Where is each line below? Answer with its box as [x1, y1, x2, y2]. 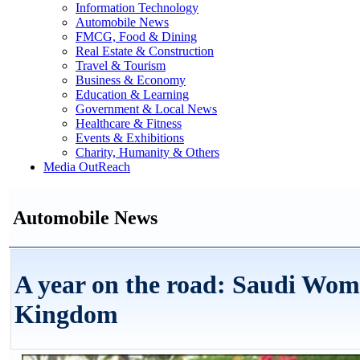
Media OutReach [43, 160, 130, 174]
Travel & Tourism [76, 59, 166, 72]
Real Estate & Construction [76, 44, 214, 58]
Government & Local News [76, 102, 217, 116]
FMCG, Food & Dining [76, 30, 197, 43]
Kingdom [14, 300, 118, 329]
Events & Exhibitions [76, 131, 184, 145]
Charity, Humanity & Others [76, 145, 219, 159]
